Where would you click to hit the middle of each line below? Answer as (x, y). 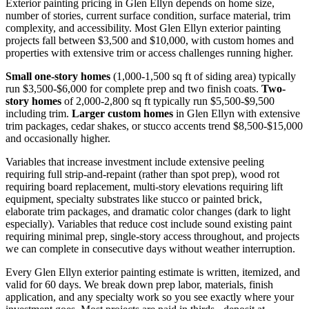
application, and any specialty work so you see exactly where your (150, 297)
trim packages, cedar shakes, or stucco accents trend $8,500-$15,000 (154, 126)
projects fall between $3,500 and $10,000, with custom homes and (150, 40)
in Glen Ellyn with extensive (237, 113)
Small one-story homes (58, 76)
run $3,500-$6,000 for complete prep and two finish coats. (133, 88)
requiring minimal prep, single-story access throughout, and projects (152, 236)
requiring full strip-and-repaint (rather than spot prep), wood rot (142, 174)
